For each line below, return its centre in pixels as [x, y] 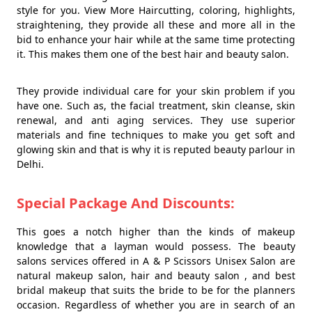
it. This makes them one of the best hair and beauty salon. [153, 54]
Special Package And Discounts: [126, 203]
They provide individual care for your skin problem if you [156, 91]
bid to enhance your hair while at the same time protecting [156, 40]
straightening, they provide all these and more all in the [156, 25]
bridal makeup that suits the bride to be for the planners [156, 290]
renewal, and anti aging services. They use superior [156, 120]
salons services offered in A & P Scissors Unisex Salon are [156, 261]
